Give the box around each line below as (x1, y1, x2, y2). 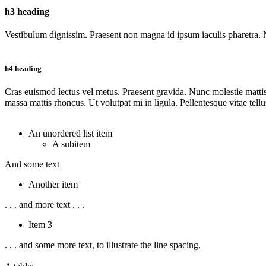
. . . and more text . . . (5, 199, 84, 210)
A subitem (52, 139, 90, 150)
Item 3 (28, 220, 52, 230)
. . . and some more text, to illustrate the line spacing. (5, 240, 201, 251)
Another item (28, 179, 78, 190)
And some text (5, 159, 59, 170)
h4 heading (5, 64, 42, 74)
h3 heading (5, 6, 49, 17)
